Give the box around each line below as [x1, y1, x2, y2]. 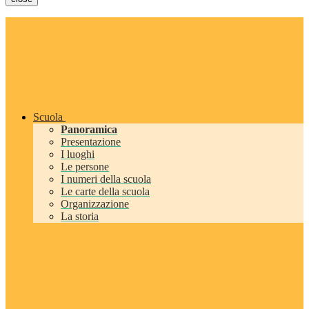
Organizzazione [61, 198, 129, 210]
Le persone [61, 161, 109, 173]
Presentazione [61, 136, 121, 148]
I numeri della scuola [61, 173, 151, 186]
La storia [61, 210, 99, 223]
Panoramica [61, 123, 117, 136]
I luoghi [61, 148, 94, 161]
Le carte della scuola [61, 186, 150, 198]
